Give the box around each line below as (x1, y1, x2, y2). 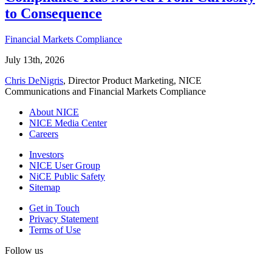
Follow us (5, 245, 43, 256)
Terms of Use (29, 225, 81, 236)
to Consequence (5, 5, 102, 22)
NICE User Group (29, 160, 100, 171)
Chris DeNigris (5, 75, 63, 86)
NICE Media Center (29, 118, 107, 129)
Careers (29, 129, 58, 140)
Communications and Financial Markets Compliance (5, 86, 206, 97)
